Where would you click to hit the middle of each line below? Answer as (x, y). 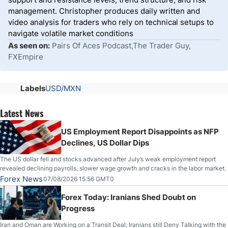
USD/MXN (63, 88)
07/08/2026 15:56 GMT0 (79, 179)
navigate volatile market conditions (71, 33)
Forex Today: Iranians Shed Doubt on (129, 197)
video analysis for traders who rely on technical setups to (111, 22)
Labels (33, 88)
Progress (78, 208)
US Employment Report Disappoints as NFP (140, 131)
